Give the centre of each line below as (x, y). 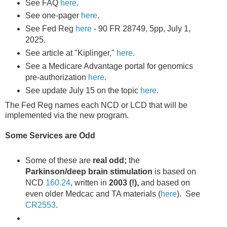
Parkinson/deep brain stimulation (89, 172)
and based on (165, 183)
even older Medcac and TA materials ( (93, 194)
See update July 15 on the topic (83, 91)
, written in (89, 183)
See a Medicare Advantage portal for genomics (109, 66)
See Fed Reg (50, 29)
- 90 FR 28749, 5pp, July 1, (141, 29)
